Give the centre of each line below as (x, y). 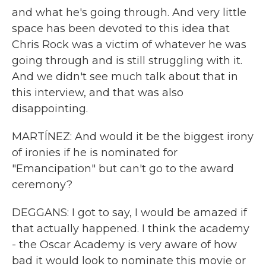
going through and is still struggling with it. (127, 61)
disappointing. (50, 109)
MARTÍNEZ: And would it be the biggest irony (133, 137)
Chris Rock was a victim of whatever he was (129, 45)
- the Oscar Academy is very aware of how (124, 245)
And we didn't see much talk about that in (125, 77)
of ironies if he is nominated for (95, 153)
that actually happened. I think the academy (131, 229)
